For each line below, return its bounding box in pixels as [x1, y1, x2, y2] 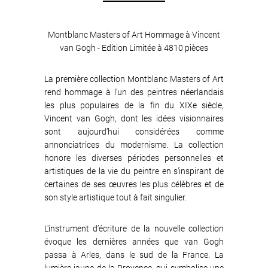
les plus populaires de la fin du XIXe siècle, [44, 100, 224, 110]
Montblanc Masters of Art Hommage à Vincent [48, 30, 220, 39]
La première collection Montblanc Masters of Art [44, 74, 224, 84]
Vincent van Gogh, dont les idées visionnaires [44, 114, 224, 123]
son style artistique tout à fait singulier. [44, 193, 187, 202]
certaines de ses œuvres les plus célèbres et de [44, 179, 224, 189]
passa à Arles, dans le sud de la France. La [44, 250, 224, 260]
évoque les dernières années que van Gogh [44, 237, 224, 246]
